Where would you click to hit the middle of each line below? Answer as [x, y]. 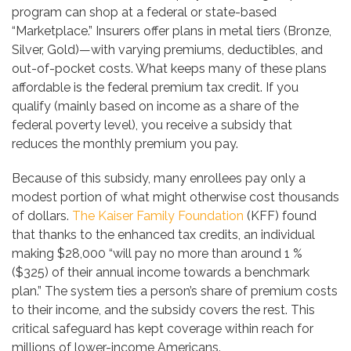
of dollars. [42, 216]
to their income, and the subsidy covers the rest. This [163, 310]
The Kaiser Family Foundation [158, 216]
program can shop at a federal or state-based [144, 13]
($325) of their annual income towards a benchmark [161, 273]
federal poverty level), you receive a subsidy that [152, 125]
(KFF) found [280, 216]
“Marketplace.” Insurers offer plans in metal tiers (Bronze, [172, 31]
